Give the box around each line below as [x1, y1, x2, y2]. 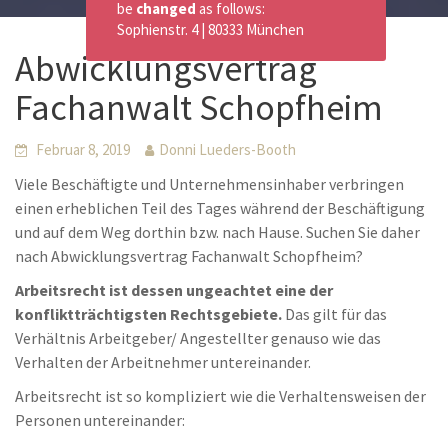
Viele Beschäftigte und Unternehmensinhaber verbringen [15, 174, 404, 194]
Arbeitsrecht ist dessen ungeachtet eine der [15, 280, 333, 300]
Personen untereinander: [15, 410, 185, 430]
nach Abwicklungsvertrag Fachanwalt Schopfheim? [15, 246, 363, 266]
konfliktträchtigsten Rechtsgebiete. [15, 304, 282, 324]
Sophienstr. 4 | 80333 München [117, 20, 304, 39]
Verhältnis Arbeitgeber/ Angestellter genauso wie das [15, 328, 381, 348]
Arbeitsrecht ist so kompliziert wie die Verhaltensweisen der [15, 386, 426, 406]
